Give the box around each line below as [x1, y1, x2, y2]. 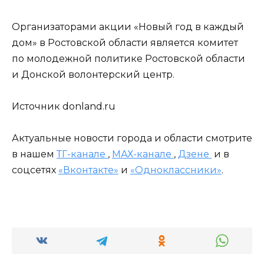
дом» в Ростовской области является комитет [12, 37, 238, 48]
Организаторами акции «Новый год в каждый [12, 21, 244, 32]
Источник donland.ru [12, 100, 115, 112]
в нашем [12, 148, 57, 160]
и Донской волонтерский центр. [12, 68, 174, 80]
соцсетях [12, 164, 58, 176]
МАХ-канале [112, 148, 174, 160]
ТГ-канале [57, 148, 108, 160]
